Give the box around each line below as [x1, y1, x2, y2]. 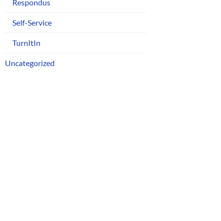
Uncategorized [5, 58, 55, 68]
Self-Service [12, 18, 52, 28]
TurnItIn [12, 38, 40, 48]
